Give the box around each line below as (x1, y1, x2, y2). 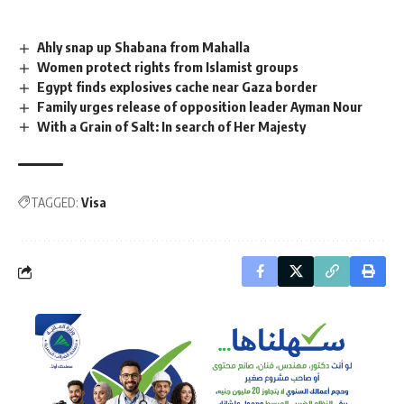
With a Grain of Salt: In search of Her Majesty (37, 117, 307, 134)
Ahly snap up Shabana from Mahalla (37, 39, 251, 55)
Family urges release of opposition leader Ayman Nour (37, 97, 363, 115)
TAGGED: (31, 195, 78, 211)
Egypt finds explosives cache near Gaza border (37, 78, 318, 95)
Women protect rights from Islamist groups (37, 58, 299, 75)
